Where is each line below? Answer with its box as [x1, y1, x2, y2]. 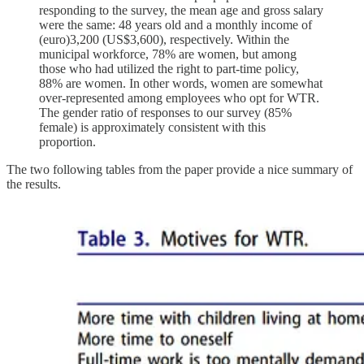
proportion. [39, 134, 96, 149]
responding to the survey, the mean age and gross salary [39, 2, 323, 17]
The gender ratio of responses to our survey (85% [39, 105, 292, 119]
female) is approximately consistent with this [39, 119, 266, 134]
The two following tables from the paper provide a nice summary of [6, 162, 353, 176]
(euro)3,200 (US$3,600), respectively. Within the [39, 32, 289, 46]
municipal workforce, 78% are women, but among [39, 46, 297, 61]
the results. [6, 176, 61, 191]
